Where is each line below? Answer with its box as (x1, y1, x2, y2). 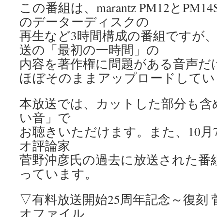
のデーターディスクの (19, 13, 149, 30)
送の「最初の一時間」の (19, 41, 159, 58)
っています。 (19, 165, 97, 182)
